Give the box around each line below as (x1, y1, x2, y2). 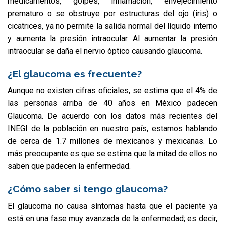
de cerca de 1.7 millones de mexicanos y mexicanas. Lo (8, 136, 217, 146)
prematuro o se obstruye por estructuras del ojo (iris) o (8, 8, 217, 18)
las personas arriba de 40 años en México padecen (8, 98, 217, 108)
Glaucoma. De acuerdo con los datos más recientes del (8, 111, 217, 121)
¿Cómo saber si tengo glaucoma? (8, 183, 168, 195)
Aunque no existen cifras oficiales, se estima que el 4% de (8, 86, 217, 96)
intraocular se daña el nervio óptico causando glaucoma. (8, 46, 202, 56)
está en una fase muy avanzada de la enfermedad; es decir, (8, 213, 217, 223)
